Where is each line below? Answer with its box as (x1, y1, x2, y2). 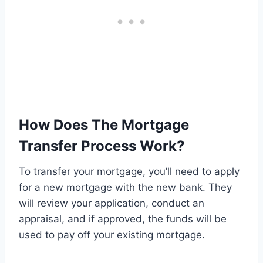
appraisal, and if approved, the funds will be (19, 213, 227, 225)
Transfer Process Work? (19, 137, 185, 154)
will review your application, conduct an (19, 197, 204, 209)
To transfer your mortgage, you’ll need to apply (19, 165, 240, 177)
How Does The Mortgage (19, 116, 189, 133)
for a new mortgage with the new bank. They (19, 181, 232, 193)
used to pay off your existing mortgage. (19, 228, 205, 241)
